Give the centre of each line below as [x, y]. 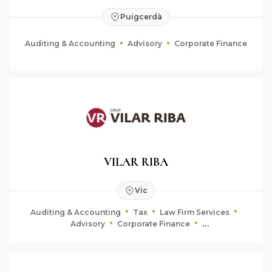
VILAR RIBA [136, 162]
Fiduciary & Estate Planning [136, 235]
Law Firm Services [195, 212]
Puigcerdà [141, 17]
